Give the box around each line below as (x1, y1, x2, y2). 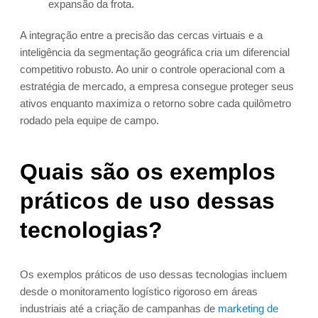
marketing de (218, 302, 278, 315)
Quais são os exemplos (20, 159, 275, 185)
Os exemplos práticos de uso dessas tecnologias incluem (20, 268, 287, 281)
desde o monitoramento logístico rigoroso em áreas (20, 285, 258, 298)
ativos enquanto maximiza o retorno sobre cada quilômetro (20, 97, 291, 110)
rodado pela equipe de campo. (20, 114, 159, 127)
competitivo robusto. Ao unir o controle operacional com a (20, 63, 285, 76)
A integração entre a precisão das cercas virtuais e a (20, 29, 263, 42)
